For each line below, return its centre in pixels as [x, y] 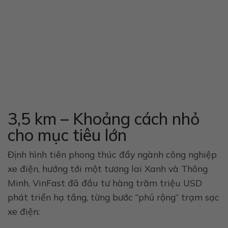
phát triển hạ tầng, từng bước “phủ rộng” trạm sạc [113, 197]
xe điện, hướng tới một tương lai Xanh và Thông [108, 168]
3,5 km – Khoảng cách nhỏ [104, 118]
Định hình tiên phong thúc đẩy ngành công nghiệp [112, 154]
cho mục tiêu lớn [67, 135]
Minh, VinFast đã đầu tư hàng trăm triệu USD [105, 182]
